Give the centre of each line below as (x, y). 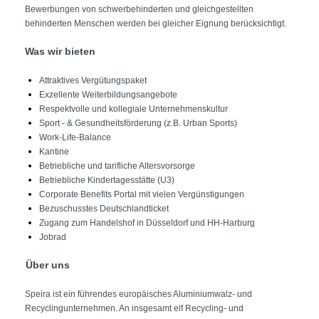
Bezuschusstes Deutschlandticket (104, 209)
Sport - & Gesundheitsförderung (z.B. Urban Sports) (138, 123)
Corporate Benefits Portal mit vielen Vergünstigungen (142, 194)
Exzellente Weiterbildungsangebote (108, 95)
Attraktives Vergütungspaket (93, 80)
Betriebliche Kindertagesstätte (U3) (107, 180)
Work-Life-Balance (75, 137)
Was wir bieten (60, 51)
